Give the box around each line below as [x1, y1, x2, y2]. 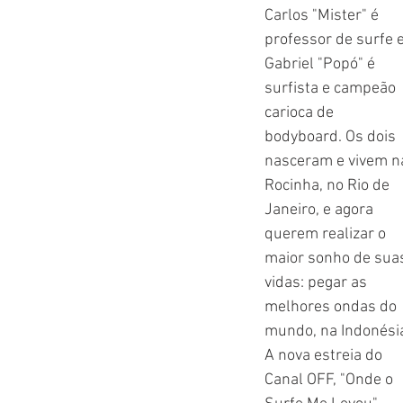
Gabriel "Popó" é [264, 55, 379, 74]
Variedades [253, 166, 318, 184]
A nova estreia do [264, 346, 386, 365]
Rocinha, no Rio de [264, 176, 393, 195]
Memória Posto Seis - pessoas [179, 94, 357, 112]
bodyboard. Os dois [264, 128, 399, 147]
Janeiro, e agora [264, 201, 377, 219]
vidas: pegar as [264, 273, 371, 292]
